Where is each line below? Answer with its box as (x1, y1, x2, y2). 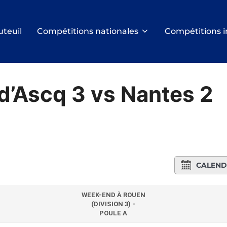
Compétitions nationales (37, 26, 138, 36)
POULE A (99, 209, 128, 217)
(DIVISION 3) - (91, 200, 136, 208)
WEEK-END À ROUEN (81, 191, 145, 199)
